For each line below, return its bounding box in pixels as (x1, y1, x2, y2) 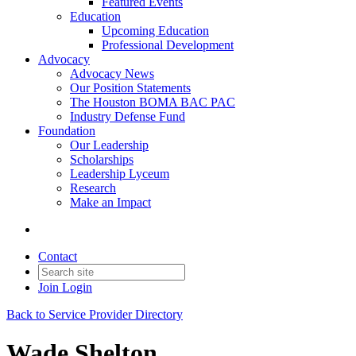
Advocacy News (70, 67, 154, 80)
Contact (38, 250, 77, 263)
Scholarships (70, 153, 133, 166)
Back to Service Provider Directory (6, 308, 183, 321)
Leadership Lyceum (70, 167, 169, 180)
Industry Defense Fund (70, 110, 185, 123)
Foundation (38, 124, 95, 137)
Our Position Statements (70, 81, 191, 95)
